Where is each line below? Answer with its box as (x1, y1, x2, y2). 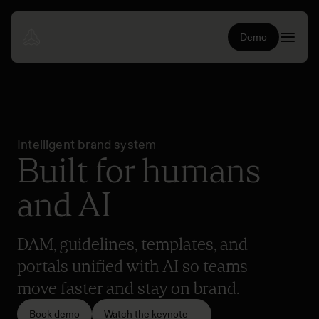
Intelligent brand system (17, 137, 157, 152)
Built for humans (17, 150, 261, 191)
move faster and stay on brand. (17, 278, 239, 298)
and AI (17, 184, 111, 225)
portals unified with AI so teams (17, 256, 248, 276)
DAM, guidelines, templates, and (17, 234, 248, 254)
